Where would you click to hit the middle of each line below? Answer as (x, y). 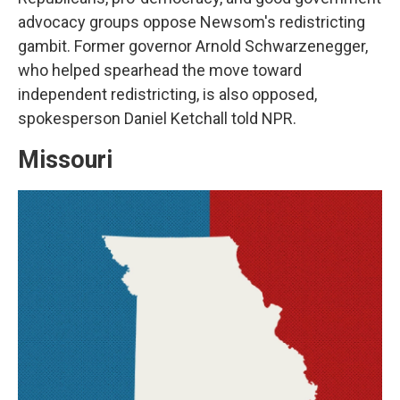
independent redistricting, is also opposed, (167, 94)
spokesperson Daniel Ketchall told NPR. (157, 118)
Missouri (65, 160)
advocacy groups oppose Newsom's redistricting (192, 22)
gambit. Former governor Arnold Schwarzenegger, (193, 46)
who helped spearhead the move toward (160, 70)
